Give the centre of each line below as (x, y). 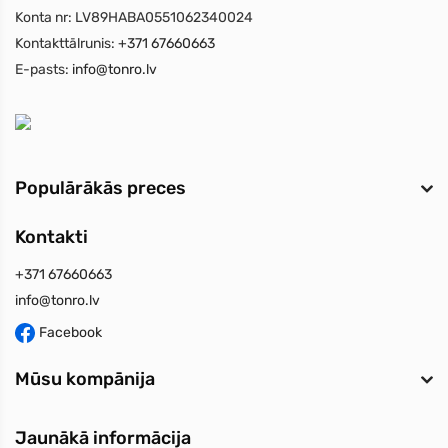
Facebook (70, 333)
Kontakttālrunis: (65, 44)
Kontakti (51, 237)
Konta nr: (43, 18)
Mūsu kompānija (85, 379)
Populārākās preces (100, 188)
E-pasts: (42, 70)
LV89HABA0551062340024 (162, 18)
